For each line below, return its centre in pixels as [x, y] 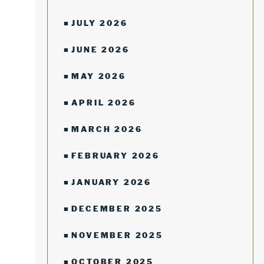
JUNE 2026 [100, 49]
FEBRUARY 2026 [115, 156]
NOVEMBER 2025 [117, 235]
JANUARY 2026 [112, 182]
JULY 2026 [100, 23]
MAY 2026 [99, 76]
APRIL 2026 [104, 103]
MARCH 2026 [107, 129]
